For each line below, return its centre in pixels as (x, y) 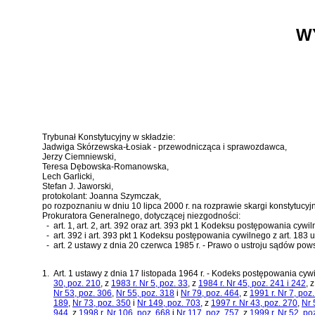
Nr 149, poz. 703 (169, 303)
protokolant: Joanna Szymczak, (102, 196)
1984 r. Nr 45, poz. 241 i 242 (252, 283)
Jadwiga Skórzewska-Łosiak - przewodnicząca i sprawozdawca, (165, 147)
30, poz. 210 (77, 283)
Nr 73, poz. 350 (102, 303)
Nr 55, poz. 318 (145, 293)
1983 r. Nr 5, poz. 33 (149, 283)
